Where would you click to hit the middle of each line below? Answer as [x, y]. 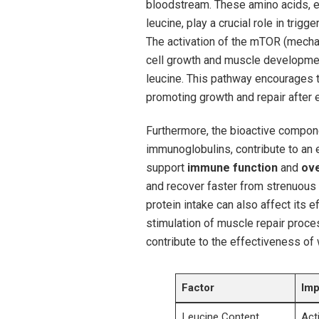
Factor [198, 288]
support [166, 168]
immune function [232, 168]
